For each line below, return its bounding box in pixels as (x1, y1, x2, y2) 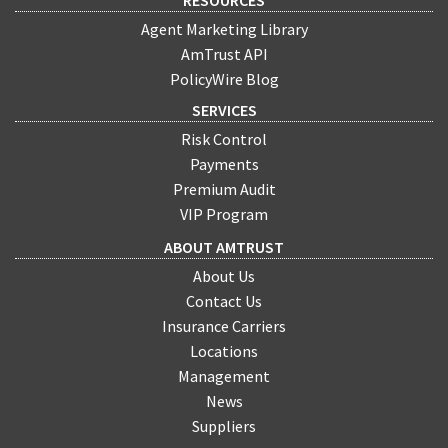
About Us (193, 266, 255, 287)
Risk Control (181, 128, 267, 149)
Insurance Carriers (162, 316, 286, 337)
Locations (190, 341, 258, 362)
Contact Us (186, 291, 262, 312)
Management (178, 366, 270, 387)
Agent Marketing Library (140, 19, 308, 40)
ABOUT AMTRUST (164, 237, 284, 258)
